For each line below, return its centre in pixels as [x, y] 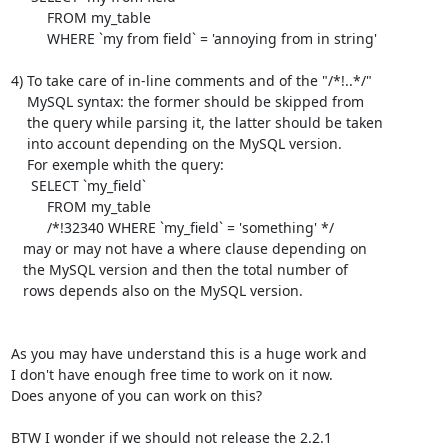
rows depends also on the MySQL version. [16, 290]
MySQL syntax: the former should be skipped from [18, 101]
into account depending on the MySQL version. [18, 143]
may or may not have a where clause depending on [16, 248]
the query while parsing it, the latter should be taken [18, 122]
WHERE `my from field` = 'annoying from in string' [28, 38]
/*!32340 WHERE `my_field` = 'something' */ [28, 227]
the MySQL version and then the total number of [16, 269]
